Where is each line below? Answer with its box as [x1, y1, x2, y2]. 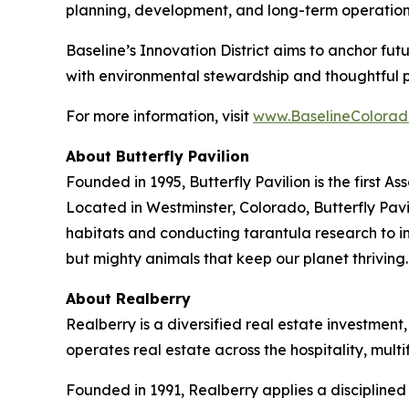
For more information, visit [66, 107, 253, 126]
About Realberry [66, 289, 191, 309]
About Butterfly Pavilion [66, 147, 249, 166]
